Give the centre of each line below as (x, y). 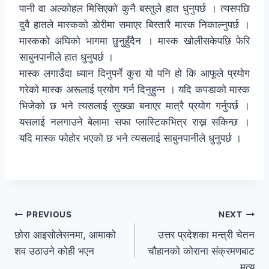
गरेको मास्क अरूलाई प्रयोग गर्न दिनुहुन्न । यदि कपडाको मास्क (134, 90)
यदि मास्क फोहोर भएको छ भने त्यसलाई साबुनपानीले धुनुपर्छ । (130, 138)
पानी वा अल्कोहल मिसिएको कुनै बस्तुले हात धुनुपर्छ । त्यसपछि (134, 9)
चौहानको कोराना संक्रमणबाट (201, 251)
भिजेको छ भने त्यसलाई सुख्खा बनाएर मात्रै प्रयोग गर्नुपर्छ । (134, 106)
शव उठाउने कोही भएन (54, 251)
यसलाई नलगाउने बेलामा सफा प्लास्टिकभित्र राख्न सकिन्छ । (134, 122)
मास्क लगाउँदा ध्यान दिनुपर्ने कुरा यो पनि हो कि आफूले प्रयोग (134, 74)
